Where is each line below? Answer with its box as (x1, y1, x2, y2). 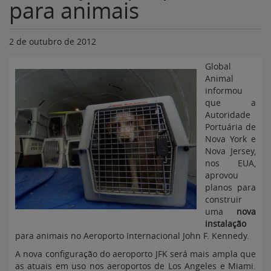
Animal (205, 73, 233, 84)
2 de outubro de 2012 (9, 36, 96, 47)
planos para (205, 181, 256, 193)
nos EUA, (205, 157, 256, 169)
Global (205, 60, 231, 72)
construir (205, 194, 242, 205)
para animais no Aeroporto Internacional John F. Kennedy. (15, 230, 249, 241)
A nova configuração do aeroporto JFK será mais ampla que (15, 248, 256, 260)
